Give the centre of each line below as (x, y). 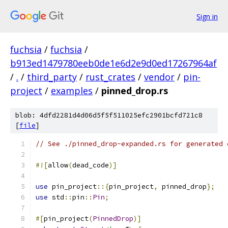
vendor (159, 77)
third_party (52, 77)
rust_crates (110, 77)
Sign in (207, 16)
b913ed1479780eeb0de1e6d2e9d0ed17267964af (113, 63)
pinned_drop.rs (135, 91)
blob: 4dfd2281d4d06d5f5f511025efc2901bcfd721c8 (109, 115)
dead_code (91, 165)
